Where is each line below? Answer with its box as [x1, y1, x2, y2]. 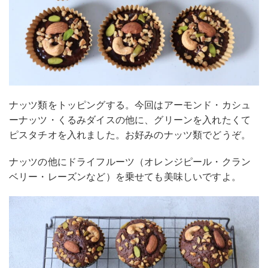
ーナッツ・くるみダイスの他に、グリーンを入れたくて [9, 114, 251, 126]
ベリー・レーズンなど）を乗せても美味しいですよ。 [9, 170, 241, 183]
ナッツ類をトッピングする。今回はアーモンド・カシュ [9, 99, 251, 111]
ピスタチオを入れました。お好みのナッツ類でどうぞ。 [9, 129, 251, 141]
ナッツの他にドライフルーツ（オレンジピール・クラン [9, 156, 251, 168]
